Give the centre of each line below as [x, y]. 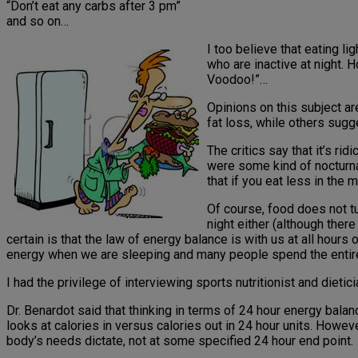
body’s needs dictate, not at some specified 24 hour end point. [180, 341]
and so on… [38, 22]
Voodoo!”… [237, 80]
